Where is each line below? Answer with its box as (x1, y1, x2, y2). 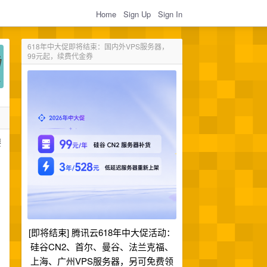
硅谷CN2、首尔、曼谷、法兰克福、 (30, 240, 173, 253)
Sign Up (123, 8, 151, 20)
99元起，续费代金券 (27, 51, 93, 61)
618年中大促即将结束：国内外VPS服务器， (27, 41, 169, 51)
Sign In (158, 8, 182, 20)
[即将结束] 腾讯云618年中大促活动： (29, 226, 175, 238)
